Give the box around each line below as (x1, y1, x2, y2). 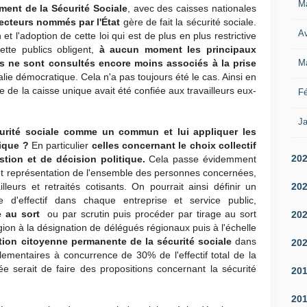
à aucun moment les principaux (99, 44, 257, 55)
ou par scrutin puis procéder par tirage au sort (43, 208, 256, 219)
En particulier (28, 140, 92, 151)
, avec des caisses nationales (127, 3, 257, 14)
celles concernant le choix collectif (91, 140, 257, 151)
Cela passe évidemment (145, 153, 256, 164)
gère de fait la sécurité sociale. (120, 16, 257, 27)
